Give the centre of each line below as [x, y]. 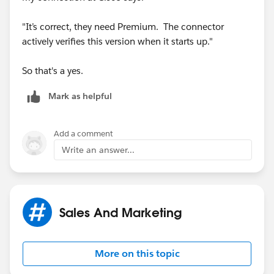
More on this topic [137, 253]
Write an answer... [98, 150]
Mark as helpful [80, 96]
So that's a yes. [53, 70]
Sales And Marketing [120, 212]
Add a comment [83, 133]
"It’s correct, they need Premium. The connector [123, 26]
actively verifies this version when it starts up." [117, 41]
